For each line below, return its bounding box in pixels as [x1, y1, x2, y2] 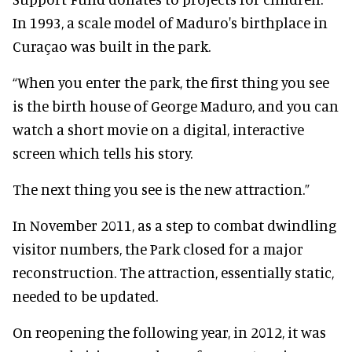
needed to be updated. [13, 286, 158, 305]
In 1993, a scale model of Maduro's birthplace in [13, 13, 328, 31]
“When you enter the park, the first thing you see [13, 72, 329, 91]
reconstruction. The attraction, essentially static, [13, 262, 334, 281]
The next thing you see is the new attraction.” [13, 179, 310, 198]
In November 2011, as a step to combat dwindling [13, 215, 336, 234]
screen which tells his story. [13, 143, 192, 162]
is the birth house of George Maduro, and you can [13, 96, 339, 115]
